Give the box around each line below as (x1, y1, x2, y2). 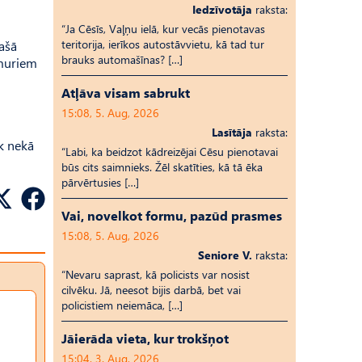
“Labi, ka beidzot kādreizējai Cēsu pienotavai (61, 144, 278, 159)
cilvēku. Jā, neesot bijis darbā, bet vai (61, 282, 241, 297)
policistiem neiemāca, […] (61, 297, 183, 313)
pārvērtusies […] (61, 175, 139, 190)
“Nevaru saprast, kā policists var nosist (61, 267, 250, 282)
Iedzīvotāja (192, 2, 252, 17)
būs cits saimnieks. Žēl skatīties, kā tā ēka (61, 159, 263, 175)
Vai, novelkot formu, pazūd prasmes (61, 207, 282, 224)
